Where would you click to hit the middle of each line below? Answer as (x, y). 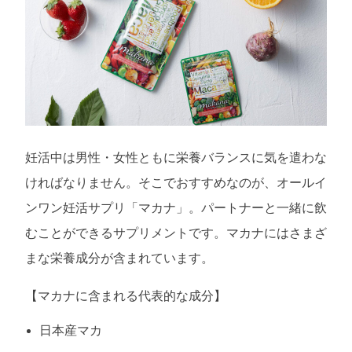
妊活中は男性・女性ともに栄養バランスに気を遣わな (176, 158)
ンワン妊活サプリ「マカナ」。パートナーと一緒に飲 (176, 208)
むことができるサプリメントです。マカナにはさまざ (176, 233)
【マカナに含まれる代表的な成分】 (126, 296)
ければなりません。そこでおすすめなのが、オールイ (176, 183)
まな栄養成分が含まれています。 (119, 258)
